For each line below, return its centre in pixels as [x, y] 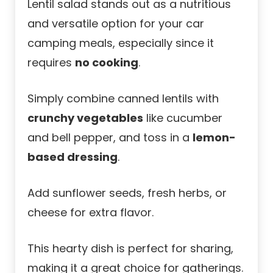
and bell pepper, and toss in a [110, 138]
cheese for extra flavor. [90, 213]
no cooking [107, 63]
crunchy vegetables [85, 118]
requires [51, 63]
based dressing [73, 157]
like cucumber [183, 118]
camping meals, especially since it [121, 43]
